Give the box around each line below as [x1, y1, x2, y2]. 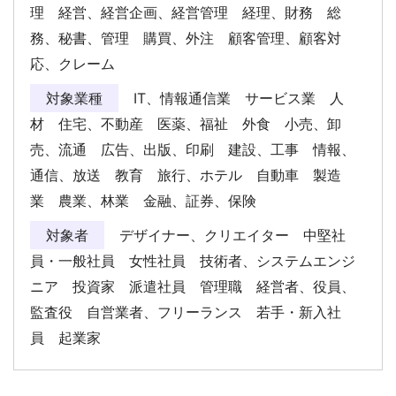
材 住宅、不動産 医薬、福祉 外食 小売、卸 [30, 114, 341, 133]
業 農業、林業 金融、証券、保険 [30, 191, 270, 209]
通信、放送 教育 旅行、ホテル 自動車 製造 [30, 165, 341, 184]
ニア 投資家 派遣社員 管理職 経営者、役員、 [30, 277, 355, 295]
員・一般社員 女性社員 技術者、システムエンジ [30, 251, 355, 270]
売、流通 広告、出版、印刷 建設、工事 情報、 [30, 140, 355, 158]
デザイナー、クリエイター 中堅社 [115, 225, 346, 244]
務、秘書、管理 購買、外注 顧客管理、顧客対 [30, 28, 341, 47]
